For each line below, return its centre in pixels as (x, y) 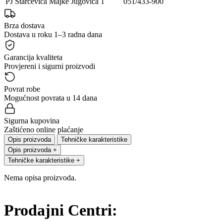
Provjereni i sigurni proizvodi (50, 66)
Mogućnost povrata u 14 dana (51, 98)
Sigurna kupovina (32, 121)
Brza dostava (24, 26)
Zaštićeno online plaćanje (44, 130)
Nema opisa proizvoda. (40, 178)
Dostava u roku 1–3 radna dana (53, 35)
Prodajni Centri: (61, 210)
